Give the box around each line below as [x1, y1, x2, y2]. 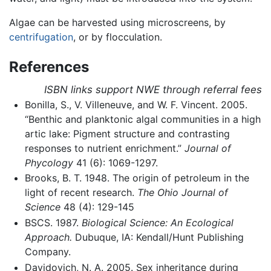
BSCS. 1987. [24, 216, 82, 229]
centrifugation [9, 30, 73, 43]
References [9, 57, 89, 76]
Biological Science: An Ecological [81, 216, 233, 229]
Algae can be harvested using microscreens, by [9, 16, 226, 28]
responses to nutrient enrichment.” [24, 142, 184, 154]
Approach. [24, 230, 72, 243]
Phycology [24, 156, 73, 169]
